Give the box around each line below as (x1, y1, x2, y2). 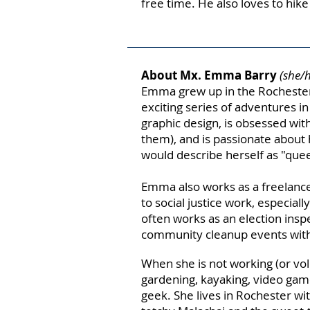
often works (141, 210, 208, 226)
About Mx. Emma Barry (141, 67, 280, 83)
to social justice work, (141, 194, 257, 210)
